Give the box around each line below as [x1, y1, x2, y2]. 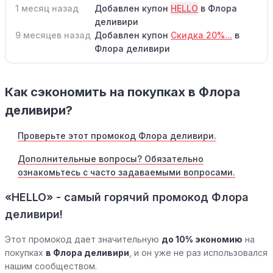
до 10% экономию [161, 233, 243, 244]
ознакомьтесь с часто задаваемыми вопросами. [18, 166, 235, 177]
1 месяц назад [15, 2, 79, 13]
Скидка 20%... [171, 29, 232, 40]
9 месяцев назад [15, 29, 91, 40]
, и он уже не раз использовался [129, 247, 268, 258]
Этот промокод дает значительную [5, 233, 161, 244]
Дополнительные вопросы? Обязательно [18, 153, 204, 164]
